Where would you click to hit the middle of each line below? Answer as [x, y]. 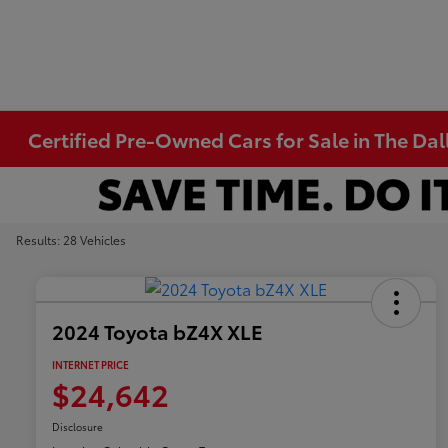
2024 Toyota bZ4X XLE [157, 331]
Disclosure [77, 427]
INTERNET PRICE [90, 365]
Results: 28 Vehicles [71, 239]
